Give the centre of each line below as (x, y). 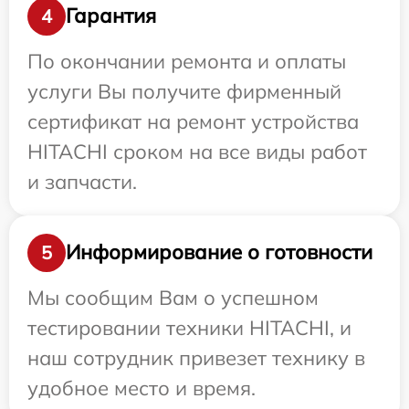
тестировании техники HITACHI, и (189, 327)
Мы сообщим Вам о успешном (173, 297)
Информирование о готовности (219, 252)
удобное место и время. (142, 388)
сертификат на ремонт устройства (193, 121)
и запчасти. (82, 181)
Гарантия (111, 16)
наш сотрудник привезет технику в (196, 357)
